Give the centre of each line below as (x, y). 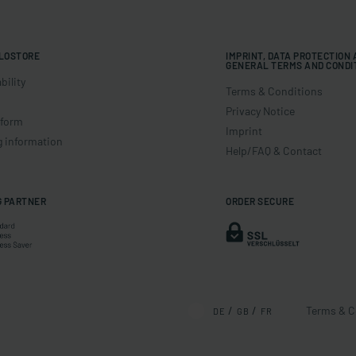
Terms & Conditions (275, 91)
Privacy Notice (261, 111)
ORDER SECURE (260, 201)
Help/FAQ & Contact (274, 151)
